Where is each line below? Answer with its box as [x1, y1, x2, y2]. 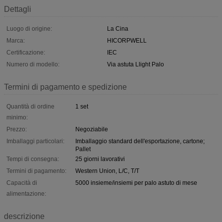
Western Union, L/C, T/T [75, 167, 139, 174]
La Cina [107, 25, 128, 32]
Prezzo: [6, 125, 27, 133]
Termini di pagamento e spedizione [4, 82, 127, 91]
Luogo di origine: [6, 25, 52, 32]
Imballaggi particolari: [6, 137, 64, 145]
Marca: [6, 37, 25, 44]
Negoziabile [75, 125, 108, 133]
